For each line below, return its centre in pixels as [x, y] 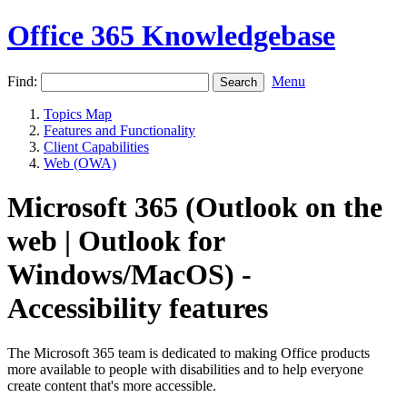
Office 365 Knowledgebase [171, 36]
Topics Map [78, 114]
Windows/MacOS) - [129, 275]
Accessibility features [138, 308]
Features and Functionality [119, 130]
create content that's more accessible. [112, 385]
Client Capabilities [96, 146]
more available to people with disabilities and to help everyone [185, 369]
